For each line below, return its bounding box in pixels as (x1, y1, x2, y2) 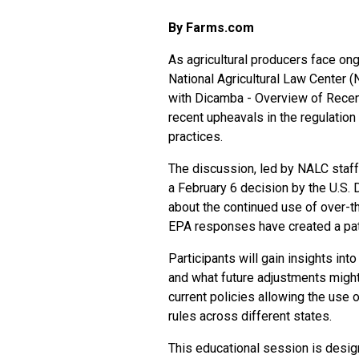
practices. (168, 129, 223, 144)
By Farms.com (168, 20, 254, 35)
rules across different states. (168, 309, 332, 324)
